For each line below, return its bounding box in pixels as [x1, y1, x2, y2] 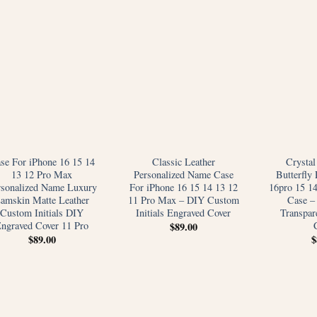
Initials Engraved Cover [136, 206, 231, 220]
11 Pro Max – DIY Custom [127, 193, 239, 207]
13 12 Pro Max [11, 168, 72, 182]
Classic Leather [151, 155, 215, 169]
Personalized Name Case [133, 168, 234, 182]
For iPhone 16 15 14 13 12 [129, 180, 238, 195]
